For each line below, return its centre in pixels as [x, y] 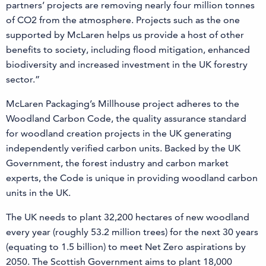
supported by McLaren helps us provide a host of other [125, 34]
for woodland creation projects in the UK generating [119, 133]
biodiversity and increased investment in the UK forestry [127, 64]
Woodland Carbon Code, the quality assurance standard [126, 118]
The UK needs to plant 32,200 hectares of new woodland [128, 217]
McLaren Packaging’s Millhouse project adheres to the [123, 103]
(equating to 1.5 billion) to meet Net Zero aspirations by [126, 246]
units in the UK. [38, 192]
